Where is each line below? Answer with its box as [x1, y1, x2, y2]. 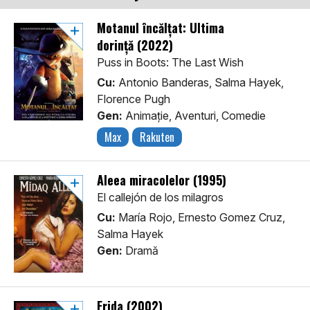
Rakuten [140, 129, 174, 146]
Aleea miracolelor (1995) [97, 171, 226, 190]
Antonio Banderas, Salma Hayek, [116, 75, 284, 90]
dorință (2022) [97, 36, 173, 55]
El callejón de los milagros [97, 190, 224, 205]
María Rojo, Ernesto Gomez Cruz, [116, 210, 285, 225]
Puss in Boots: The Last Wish [97, 55, 244, 70]
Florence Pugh [97, 92, 170, 107]
